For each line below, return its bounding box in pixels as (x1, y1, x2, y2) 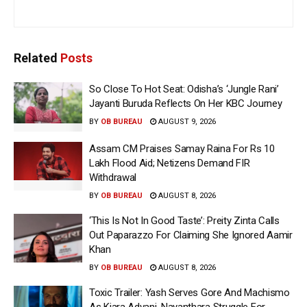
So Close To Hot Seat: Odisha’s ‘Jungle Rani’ (89, 83, 279, 96)
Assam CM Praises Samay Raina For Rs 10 (89, 142, 275, 155)
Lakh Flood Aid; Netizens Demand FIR (89, 156, 250, 169)
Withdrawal (89, 171, 136, 184)
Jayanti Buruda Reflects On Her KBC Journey (89, 97, 282, 110)
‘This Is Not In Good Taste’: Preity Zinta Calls (89, 214, 280, 227)
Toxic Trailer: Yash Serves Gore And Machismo (89, 286, 290, 299)
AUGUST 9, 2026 (156, 117, 216, 127)
